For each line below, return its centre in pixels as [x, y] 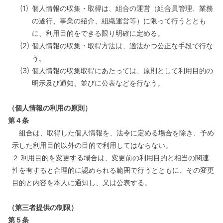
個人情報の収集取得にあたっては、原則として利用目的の [122, 70]
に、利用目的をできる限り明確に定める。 [98, 33]
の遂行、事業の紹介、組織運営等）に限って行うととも [119, 21]
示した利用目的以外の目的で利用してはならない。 [92, 145]
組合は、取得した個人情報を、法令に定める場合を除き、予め [113, 133]
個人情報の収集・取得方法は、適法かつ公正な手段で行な [122, 46]
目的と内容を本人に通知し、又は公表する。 [82, 182]
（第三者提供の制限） [43, 207]
